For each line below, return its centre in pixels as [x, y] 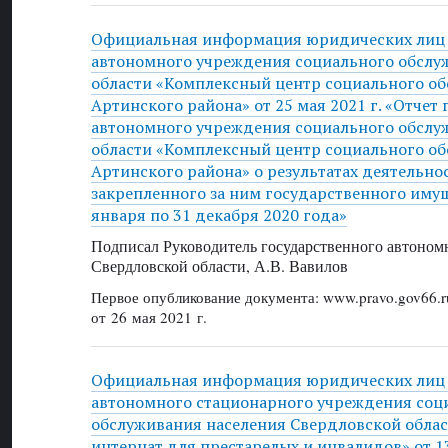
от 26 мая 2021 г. [148, 316]
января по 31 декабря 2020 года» [218, 215]
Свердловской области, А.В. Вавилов [219, 266]
